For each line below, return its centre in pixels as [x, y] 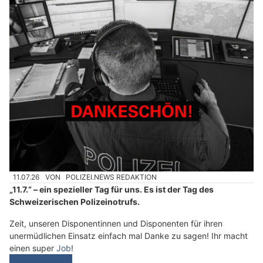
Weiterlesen [41, 247]
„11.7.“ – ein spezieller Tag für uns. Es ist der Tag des [112, 167]
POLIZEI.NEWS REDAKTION [112, 155]
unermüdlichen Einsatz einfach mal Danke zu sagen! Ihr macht [129, 214]
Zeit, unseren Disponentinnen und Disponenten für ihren [116, 201]
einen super [33, 226]
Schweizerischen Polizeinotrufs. [75, 180]
